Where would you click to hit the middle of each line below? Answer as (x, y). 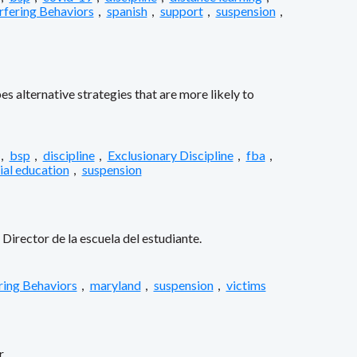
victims (246, 284)
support (181, 10)
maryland (115, 284)
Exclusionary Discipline (170, 155)
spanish (127, 10)
